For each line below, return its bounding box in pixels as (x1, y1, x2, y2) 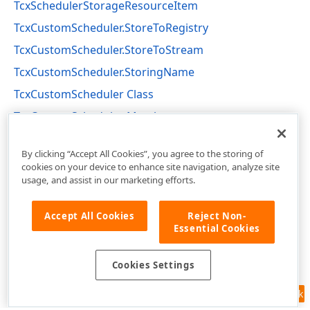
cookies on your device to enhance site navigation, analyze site (21, 160, 280, 173)
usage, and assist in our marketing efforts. (21, 173, 196, 186)
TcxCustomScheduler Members (14, 109, 177, 124)
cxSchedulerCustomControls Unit (14, 131, 188, 146)
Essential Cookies (173, 221, 261, 235)
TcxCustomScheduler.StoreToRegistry (14, 20, 208, 35)
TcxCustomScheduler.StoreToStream (14, 42, 203, 57)
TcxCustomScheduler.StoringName (14, 64, 194, 80)
